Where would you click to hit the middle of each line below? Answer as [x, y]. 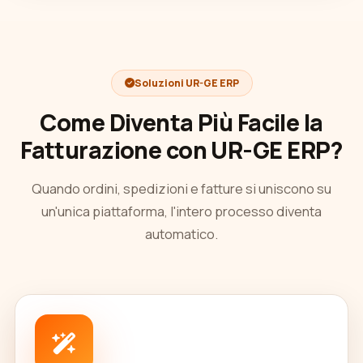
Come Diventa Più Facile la [181, 123]
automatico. [181, 234]
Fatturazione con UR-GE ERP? [181, 150]
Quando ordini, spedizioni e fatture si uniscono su [181, 188]
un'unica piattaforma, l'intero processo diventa [181, 211]
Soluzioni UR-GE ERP [186, 83]
